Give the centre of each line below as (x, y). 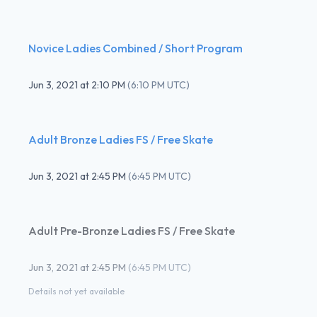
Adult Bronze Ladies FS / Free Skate (121, 139)
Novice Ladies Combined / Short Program (136, 48)
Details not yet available (76, 291)
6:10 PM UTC (158, 85)
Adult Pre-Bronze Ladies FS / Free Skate (132, 230)
